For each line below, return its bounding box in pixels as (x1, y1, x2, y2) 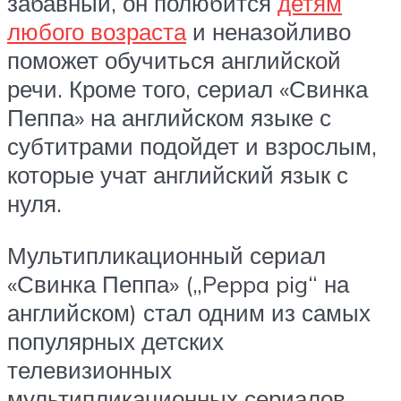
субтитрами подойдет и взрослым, (7, 132, 377, 161)
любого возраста (7, 17, 186, 47)
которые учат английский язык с (7, 160, 348, 190)
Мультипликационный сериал (7, 240, 326, 269)
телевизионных (7, 354, 172, 384)
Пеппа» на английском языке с (7, 103, 331, 132)
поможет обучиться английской (7, 46, 341, 75)
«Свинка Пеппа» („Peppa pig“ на (7, 269, 349, 298)
